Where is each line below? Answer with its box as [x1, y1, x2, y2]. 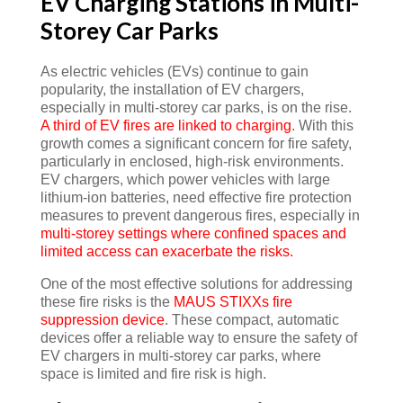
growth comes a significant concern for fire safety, [40, 136, 352, 151]
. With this [291, 118, 354, 133]
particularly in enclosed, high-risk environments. [40, 154, 344, 169]
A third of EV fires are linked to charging [40, 118, 291, 133]
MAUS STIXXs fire [173, 294, 292, 309]
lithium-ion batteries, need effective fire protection [40, 190, 352, 205]
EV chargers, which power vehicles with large [40, 172, 330, 187]
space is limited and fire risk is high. [40, 366, 266, 381]
